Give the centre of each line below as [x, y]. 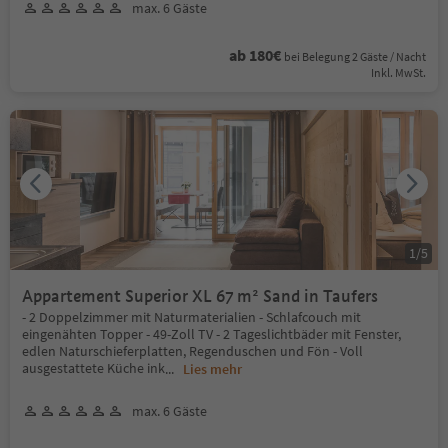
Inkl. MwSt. [398, 72]
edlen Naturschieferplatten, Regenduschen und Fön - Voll [192, 350]
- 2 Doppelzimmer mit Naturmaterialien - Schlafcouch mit [191, 316]
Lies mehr [212, 368]
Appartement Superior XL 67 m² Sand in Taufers [297, 296]
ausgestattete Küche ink [93, 367]
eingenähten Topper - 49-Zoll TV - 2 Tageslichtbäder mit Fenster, [211, 333]
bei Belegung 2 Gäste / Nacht [355, 56]
